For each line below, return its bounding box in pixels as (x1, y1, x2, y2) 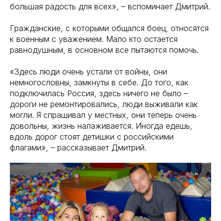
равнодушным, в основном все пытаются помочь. (10, 45, 199, 55)
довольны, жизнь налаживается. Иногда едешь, (10, 121, 192, 131)
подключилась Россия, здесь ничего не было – (10, 88, 188, 98)
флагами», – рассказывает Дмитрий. (10, 143, 147, 152)
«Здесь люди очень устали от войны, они (10, 67, 167, 76)
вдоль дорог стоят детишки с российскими (10, 132, 174, 142)
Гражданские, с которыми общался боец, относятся (10, 23, 209, 33)
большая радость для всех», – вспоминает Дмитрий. (10, 1, 210, 11)
